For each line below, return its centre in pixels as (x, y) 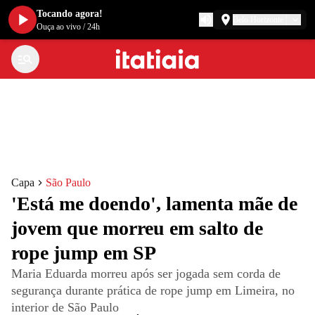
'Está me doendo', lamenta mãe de (154, 204)
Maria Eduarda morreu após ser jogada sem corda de (146, 274)
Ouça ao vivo (59, 27)
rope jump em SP (84, 253)
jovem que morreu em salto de (137, 228)
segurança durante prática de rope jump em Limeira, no (153, 290)
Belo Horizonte (258, 20)
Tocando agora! (70, 14)
